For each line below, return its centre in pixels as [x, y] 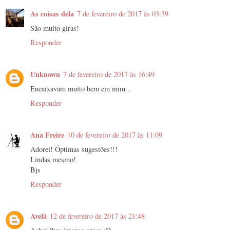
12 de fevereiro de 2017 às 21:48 [97, 216]
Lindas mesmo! [53, 160]
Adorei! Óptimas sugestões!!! [74, 149]
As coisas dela [52, 14]
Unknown [45, 74]
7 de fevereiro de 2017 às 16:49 [109, 74]
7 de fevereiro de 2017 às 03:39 [123, 14]
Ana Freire [47, 135]
